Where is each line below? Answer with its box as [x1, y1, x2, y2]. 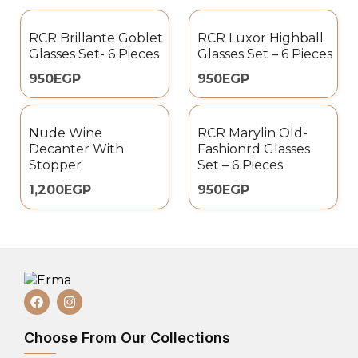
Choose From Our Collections [24, 329, 230, 346]
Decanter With [29, 141, 124, 157]
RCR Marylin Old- [197, 125, 308, 141]
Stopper [29, 157, 82, 173]
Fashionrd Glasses [197, 141, 310, 157]
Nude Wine [29, 125, 102, 141]
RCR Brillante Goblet [29, 30, 163, 46]
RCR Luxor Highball [197, 30, 324, 46]
